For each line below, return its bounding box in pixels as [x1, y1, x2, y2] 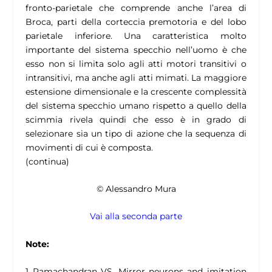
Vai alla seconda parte [90, 211, 182, 222]
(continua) [25, 155, 70, 167]
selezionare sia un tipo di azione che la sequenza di [25, 127, 246, 139]
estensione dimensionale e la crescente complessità [25, 86, 246, 97]
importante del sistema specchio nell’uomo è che [25, 44, 246, 55]
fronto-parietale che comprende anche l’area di [25, 2, 246, 13]
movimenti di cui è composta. [25, 141, 154, 153]
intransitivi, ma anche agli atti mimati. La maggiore [25, 72, 246, 83]
